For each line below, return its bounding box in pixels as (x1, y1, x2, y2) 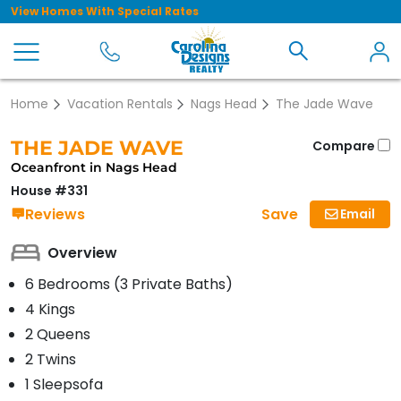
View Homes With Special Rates (11, 4, 199, 19)
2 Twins (25, 349, 76, 371)
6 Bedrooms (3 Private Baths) (25, 274, 233, 295)
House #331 (11, 182, 88, 200)
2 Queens (25, 324, 90, 346)
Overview (47, 243, 117, 263)
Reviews (25, 204, 85, 225)
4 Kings (25, 299, 75, 320)
